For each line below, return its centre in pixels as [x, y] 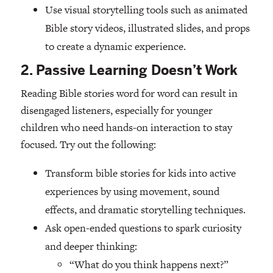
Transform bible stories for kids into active [140, 173]
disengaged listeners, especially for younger [116, 111]
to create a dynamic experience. [115, 47]
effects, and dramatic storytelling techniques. [145, 210]
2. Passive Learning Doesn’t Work [129, 71]
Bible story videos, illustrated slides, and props [147, 28]
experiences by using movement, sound [132, 192]
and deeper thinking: [91, 246]
